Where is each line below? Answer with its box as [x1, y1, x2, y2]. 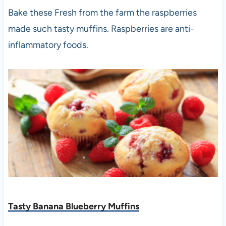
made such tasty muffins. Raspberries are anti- [8, 23, 194, 35]
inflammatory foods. [8, 39, 88, 51]
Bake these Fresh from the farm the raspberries [8, 7, 197, 19]
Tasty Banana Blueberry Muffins [8, 201, 139, 212]
